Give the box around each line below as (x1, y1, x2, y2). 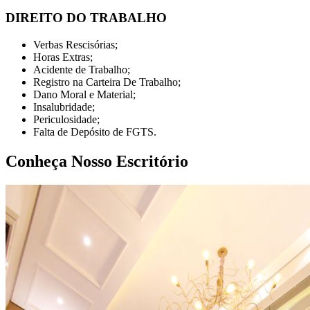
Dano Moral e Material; (33, 88, 136, 100)
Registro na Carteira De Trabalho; (33, 75, 181, 88)
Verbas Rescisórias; (33, 38, 118, 51)
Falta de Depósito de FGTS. (33, 125, 156, 138)
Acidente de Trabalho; (33, 63, 130, 75)
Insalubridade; (33, 100, 95, 113)
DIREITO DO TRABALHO (6, 10, 167, 26)
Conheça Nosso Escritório (6, 152, 188, 170)
